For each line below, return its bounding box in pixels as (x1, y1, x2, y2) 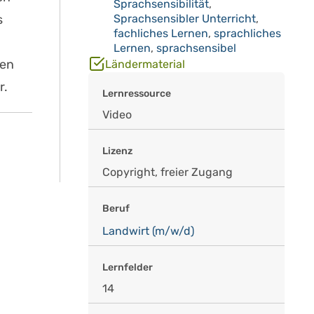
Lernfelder (102, 261, 153, 273)
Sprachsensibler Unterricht (114, 12, 256, 25)
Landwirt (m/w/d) (102, 224, 194, 238)
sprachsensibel (156, 41, 236, 55)
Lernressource (102, 88, 171, 100)
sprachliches (214, 27, 281, 40)
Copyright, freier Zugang (102, 165, 233, 179)
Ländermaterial (105, 57, 185, 71)
